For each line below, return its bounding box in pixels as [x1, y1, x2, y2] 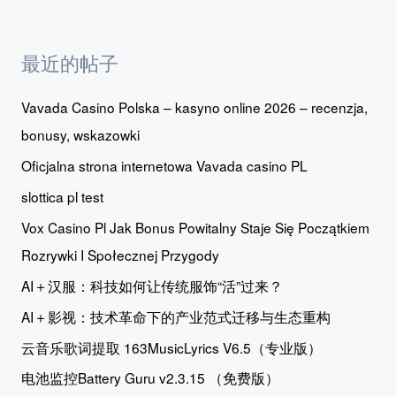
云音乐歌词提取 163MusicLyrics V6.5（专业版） [20, 337, 322, 357]
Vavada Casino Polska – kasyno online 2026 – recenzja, [20, 97, 368, 118]
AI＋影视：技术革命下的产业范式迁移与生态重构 [20, 306, 331, 326]
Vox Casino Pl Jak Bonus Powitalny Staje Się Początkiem [20, 217, 369, 237]
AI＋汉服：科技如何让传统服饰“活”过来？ [20, 275, 283, 295]
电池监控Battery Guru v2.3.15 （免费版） [20, 368, 279, 388]
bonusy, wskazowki [20, 125, 140, 145]
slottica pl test [20, 187, 103, 207]
